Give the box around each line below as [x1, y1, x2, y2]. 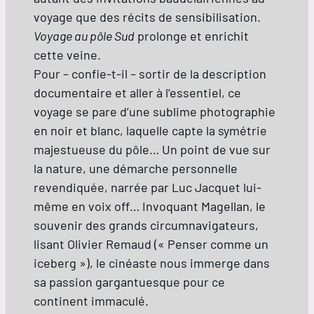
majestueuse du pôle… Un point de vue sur [34, 142, 271, 158]
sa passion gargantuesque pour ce [34, 274, 225, 290]
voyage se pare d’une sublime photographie [34, 104, 275, 120]
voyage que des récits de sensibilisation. [34, 9, 261, 25]
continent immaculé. [34, 293, 149, 309]
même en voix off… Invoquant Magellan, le [34, 198, 266, 214]
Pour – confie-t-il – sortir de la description [34, 66, 266, 82]
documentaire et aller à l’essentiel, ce [34, 85, 241, 101]
